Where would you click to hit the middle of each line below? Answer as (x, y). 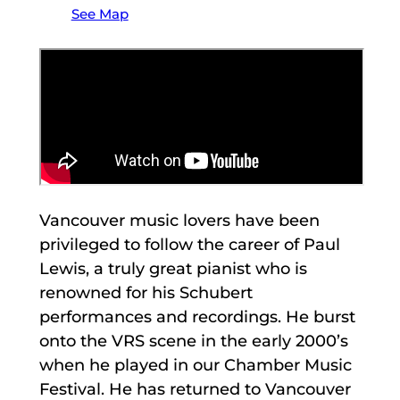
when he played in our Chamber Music (195, 366)
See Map (100, 14)
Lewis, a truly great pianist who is (173, 269)
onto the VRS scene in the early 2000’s (193, 342)
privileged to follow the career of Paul (189, 245)
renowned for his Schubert (146, 293)
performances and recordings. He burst (197, 317)
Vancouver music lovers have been (179, 221)
